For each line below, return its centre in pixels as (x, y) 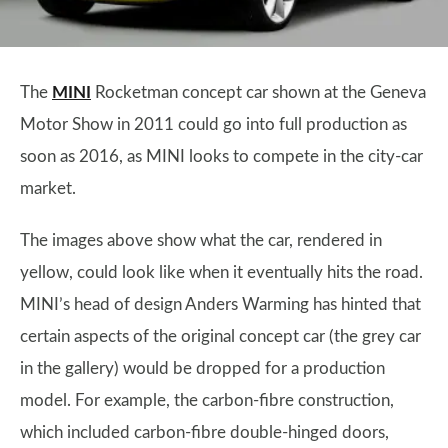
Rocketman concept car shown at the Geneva (258, 92)
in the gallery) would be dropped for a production (202, 368)
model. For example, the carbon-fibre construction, (207, 400)
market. (48, 188)
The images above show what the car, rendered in (201, 240)
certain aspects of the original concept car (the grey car (220, 336)
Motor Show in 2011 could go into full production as (213, 124)
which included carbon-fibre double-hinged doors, (204, 432)
